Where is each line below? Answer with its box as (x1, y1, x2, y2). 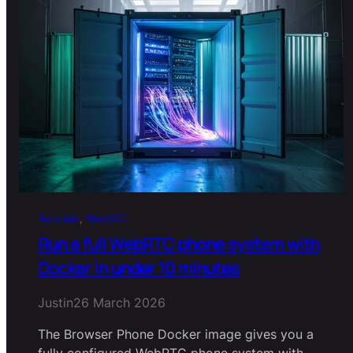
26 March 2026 (73, 295, 165, 311)
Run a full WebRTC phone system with (38, 232, 319, 255)
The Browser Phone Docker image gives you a (38, 326, 314, 343)
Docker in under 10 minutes (38, 257, 240, 280)
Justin (38, 295, 73, 311)
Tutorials (38, 212, 80, 225)
